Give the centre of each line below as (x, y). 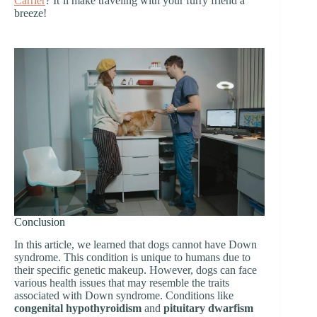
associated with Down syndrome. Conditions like (124, 296)
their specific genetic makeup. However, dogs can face (136, 270)
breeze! (30, 13)
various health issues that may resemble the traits (122, 283)
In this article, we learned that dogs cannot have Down (136, 245)
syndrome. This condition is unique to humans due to (132, 258)
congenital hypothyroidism (78, 309)
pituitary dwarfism (208, 309)
